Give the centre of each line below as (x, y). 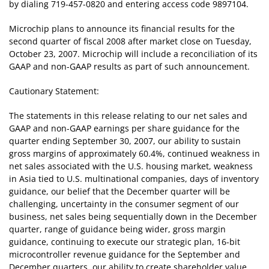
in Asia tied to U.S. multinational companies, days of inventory (134, 179)
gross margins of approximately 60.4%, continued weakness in (134, 154)
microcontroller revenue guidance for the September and (125, 255)
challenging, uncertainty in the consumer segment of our (124, 204)
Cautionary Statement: (54, 91)
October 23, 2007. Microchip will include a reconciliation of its (133, 54)
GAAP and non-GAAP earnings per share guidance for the (124, 128)
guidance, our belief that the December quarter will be (119, 192)
